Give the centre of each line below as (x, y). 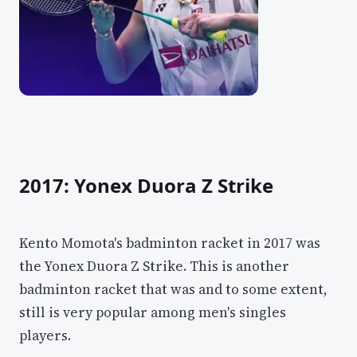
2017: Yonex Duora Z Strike (146, 185)
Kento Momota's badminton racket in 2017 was (170, 243)
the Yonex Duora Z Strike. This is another (154, 267)
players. (45, 336)
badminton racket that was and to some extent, (173, 290)
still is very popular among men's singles (153, 313)
